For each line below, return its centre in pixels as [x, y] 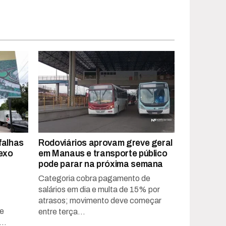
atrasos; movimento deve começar [100, 200]
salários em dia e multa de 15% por [99, 189]
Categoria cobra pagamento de [94, 178]
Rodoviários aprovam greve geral [106, 143]
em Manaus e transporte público [103, 153]
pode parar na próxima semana [101, 164]
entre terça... [62, 211]
